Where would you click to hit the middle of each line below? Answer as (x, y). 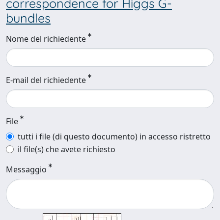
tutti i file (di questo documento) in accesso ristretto (114, 137)
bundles (28, 18)
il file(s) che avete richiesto (67, 149)
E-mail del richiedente (46, 80)
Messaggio (26, 169)
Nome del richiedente (46, 39)
